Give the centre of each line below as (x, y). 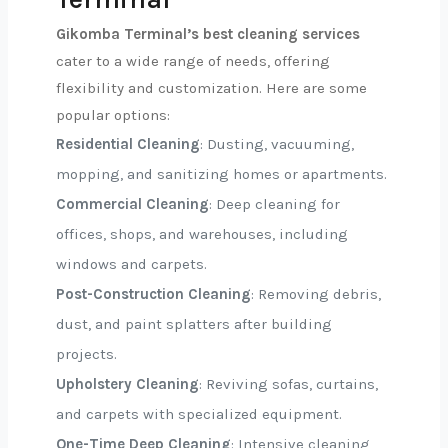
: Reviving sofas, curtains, (288, 384)
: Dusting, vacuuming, (277, 144)
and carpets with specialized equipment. (199, 414)
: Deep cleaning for (274, 204)
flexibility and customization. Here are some (211, 88)
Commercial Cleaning (132, 204)
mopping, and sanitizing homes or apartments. (221, 174)
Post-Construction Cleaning (153, 294)
